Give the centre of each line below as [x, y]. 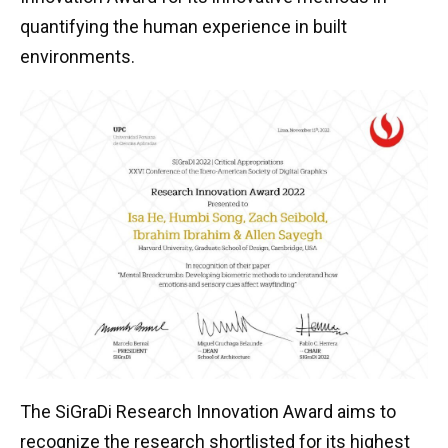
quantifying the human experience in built [183, 26]
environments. [77, 56]
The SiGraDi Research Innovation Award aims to [208, 411]
